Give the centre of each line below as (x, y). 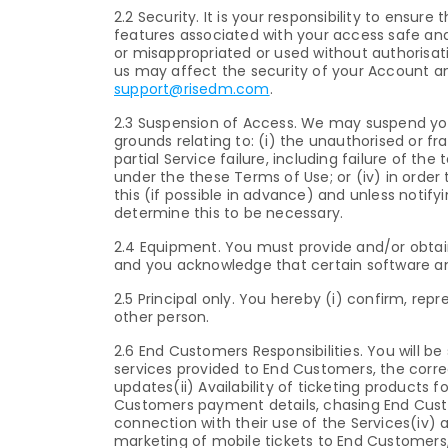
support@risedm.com (192, 88)
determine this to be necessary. (229, 212)
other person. (162, 316)
